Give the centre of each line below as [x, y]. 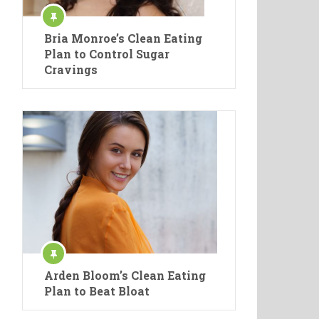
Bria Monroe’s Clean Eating [123, 38]
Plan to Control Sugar [107, 53]
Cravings [71, 69]
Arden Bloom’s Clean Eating [125, 275]
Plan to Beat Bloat [97, 291]
